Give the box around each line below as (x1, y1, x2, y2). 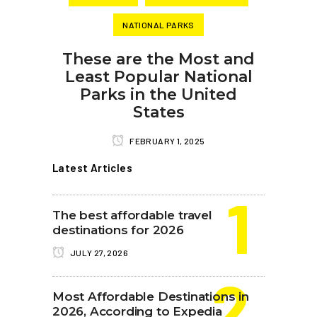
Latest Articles (52, 161, 132, 174)
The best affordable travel (52, 208, 212, 222)
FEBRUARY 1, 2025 (127, 136, 205, 146)
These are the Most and (62, 50, 255, 69)
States (132, 103, 185, 122)
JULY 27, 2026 (68, 248, 129, 258)
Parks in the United (80, 85, 237, 104)
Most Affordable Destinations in (52, 289, 249, 304)
